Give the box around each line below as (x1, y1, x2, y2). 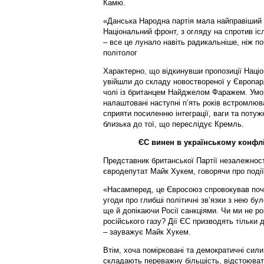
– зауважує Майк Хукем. (103, 227, 191, 236)
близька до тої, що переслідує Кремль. (103, 119, 244, 128)
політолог (103, 48, 137, 57)
